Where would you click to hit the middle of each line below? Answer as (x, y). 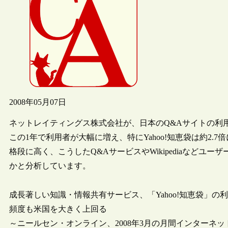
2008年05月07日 (38, 102)
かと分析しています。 (50, 166)
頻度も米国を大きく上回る (58, 209)
